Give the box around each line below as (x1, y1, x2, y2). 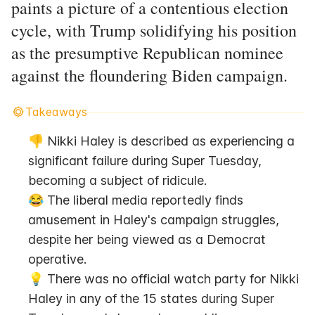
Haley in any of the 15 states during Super (28, 291, 274, 306)
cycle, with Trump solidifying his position (11, 19, 297, 41)
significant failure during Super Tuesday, (28, 153, 262, 168)
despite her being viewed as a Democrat (28, 232, 266, 247)
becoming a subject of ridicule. (28, 173, 207, 188)
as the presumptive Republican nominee (11, 41, 283, 64)
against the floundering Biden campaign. (11, 64, 288, 86)
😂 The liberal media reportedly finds (28, 193, 243, 207)
